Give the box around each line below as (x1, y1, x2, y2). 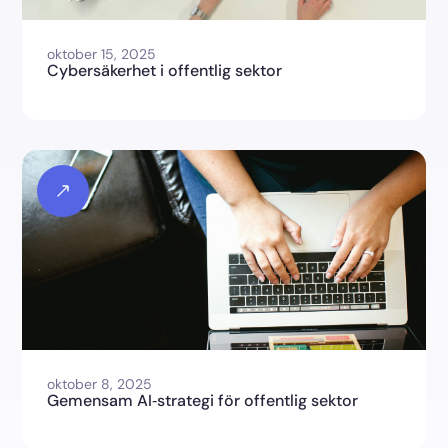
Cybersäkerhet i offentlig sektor (47, 60, 283, 82)
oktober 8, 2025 (47, 375, 153, 394)
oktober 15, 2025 (47, 45, 157, 64)
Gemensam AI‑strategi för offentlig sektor (47, 390, 359, 412)
